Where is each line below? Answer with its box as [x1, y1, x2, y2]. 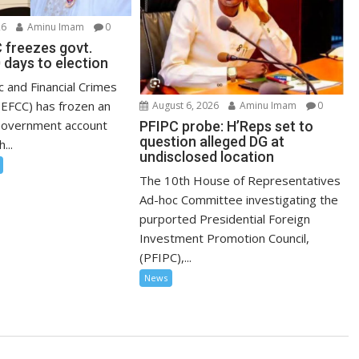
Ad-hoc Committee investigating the [139, 191, 339, 208]
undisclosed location [139, 147, 275, 165]
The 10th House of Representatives [139, 171, 341, 188]
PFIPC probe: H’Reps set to [139, 117, 314, 135]
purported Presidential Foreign [139, 210, 311, 227]
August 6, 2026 [150, 98, 220, 112]
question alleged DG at [139, 132, 285, 150]
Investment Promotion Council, [139, 229, 310, 246]
